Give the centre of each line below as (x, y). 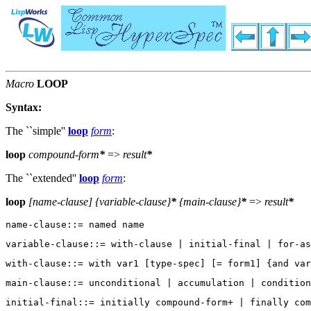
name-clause (60, 202)
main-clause (210, 202)
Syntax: (24, 108)
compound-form (64, 155)
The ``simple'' (37, 131)
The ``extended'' (42, 178)
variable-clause (133, 202)
